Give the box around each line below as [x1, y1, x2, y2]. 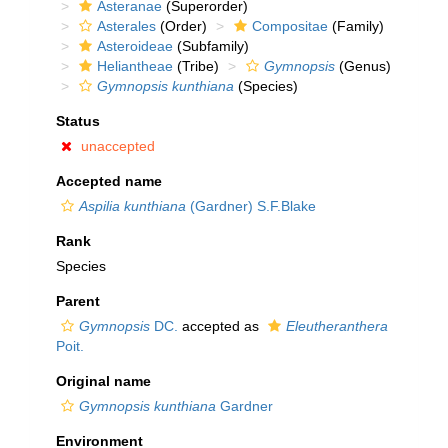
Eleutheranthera [286, 318, 388, 334]
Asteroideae [97, 38, 173, 54]
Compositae [252, 18, 328, 34]
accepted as [178, 318, 263, 334]
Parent [56, 293, 100, 309]
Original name [56, 373, 151, 389]
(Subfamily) [173, 38, 249, 54]
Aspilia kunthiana [79, 198, 186, 214]
